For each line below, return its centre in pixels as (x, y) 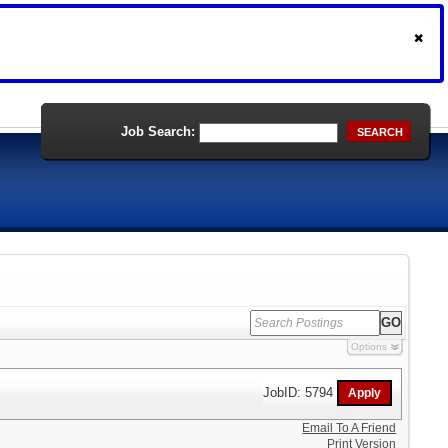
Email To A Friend (349, 428)
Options (368, 346)
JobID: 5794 (300, 392)
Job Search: (158, 131)
